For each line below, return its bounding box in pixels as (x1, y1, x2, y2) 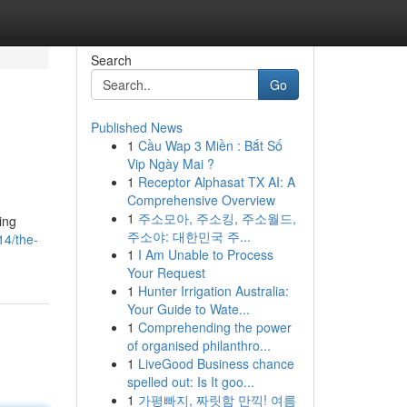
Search (90, 51, 132, 69)
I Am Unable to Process (137, 245, 273, 263)
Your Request (126, 263, 205, 282)
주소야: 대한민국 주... (126, 227, 251, 245)
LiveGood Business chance (137, 354, 294, 372)
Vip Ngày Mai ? (126, 154, 214, 173)
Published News (90, 118, 183, 136)
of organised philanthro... (126, 336, 271, 354)
